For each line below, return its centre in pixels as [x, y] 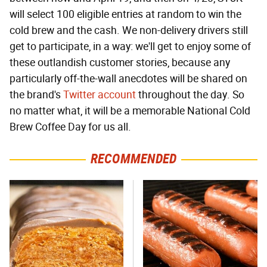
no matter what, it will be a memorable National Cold [130, 111]
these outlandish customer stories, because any [120, 63]
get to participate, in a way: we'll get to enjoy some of [130, 47]
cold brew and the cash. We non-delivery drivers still [129, 31]
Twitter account [100, 95]
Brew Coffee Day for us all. [70, 127]
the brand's [36, 95]
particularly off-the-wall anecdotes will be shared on [128, 79]
